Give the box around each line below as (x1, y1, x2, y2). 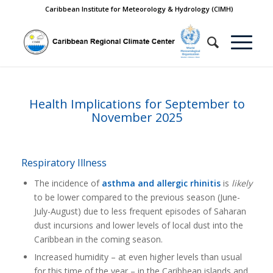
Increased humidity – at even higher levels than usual (34, 251, 242, 263)
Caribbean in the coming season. (34, 233, 163, 245)
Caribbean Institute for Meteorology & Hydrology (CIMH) (45, 4, 234, 13)
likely (231, 177, 252, 189)
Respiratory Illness (21, 156, 107, 169)
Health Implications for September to (29, 96, 245, 112)
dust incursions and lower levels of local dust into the (34, 219, 243, 231)
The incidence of (34, 177, 102, 189)
